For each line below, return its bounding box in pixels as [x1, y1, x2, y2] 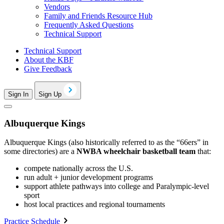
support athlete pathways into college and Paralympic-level [24, 182, 209, 191]
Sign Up [38, 90, 63, 98]
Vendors [44, 2, 70, 11]
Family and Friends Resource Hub [44, 11, 152, 20]
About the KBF [24, 55, 73, 64]
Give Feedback [24, 64, 72, 73]
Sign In [8, 90, 28, 98]
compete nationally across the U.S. [24, 164, 133, 173]
